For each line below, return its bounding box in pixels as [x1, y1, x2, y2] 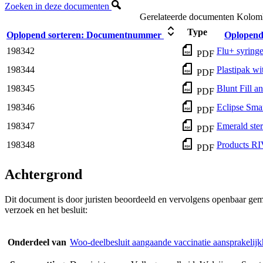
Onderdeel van [8, 237, 66, 248]
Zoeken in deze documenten [5, 1, 112, 12]
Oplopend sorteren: [6, 30, 84, 41]
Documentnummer [84, 30, 164, 41]
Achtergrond [5, 167, 82, 183]
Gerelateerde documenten [140, 12, 234, 22]
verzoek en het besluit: [5, 205, 87, 215]
